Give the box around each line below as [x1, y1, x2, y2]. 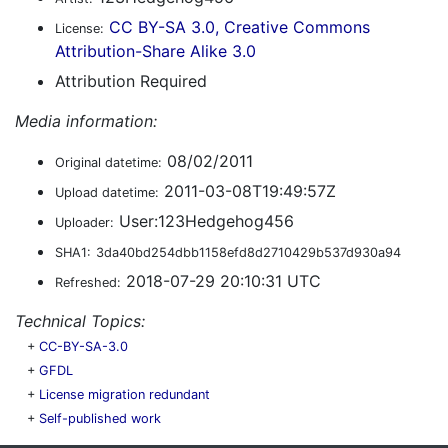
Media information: [15, 111, 157, 131]
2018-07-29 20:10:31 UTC [121, 271, 321, 291]
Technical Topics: [15, 311, 145, 331]
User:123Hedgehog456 [114, 211, 294, 231]
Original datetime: [55, 155, 162, 170]
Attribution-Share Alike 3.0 [55, 41, 256, 61]
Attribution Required [55, 71, 207, 91]
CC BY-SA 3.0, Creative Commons [109, 17, 370, 37]
